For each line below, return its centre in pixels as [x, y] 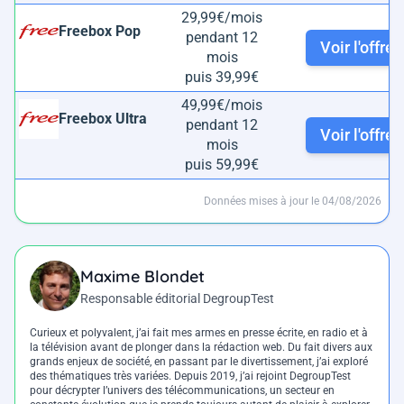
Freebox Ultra [103, 118]
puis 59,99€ [222, 164]
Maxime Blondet [142, 276]
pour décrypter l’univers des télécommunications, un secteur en [182, 390]
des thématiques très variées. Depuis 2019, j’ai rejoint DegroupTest [190, 376]
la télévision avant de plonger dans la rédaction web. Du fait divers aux [201, 347]
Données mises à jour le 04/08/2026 [293, 201]
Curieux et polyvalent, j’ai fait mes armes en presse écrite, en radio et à [199, 332]
